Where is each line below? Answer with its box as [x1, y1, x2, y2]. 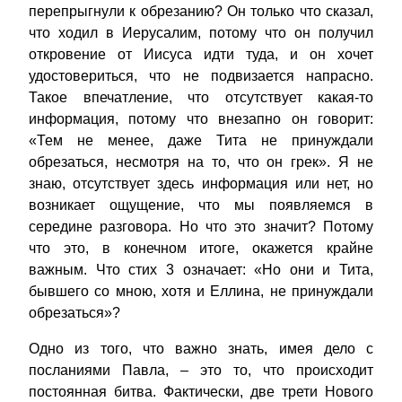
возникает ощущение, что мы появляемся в [29, 197, 373, 214]
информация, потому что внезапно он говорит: [29, 111, 373, 127]
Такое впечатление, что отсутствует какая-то [29, 90, 373, 106]
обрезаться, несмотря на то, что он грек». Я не [29, 154, 373, 170]
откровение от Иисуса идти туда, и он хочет [29, 47, 373, 63]
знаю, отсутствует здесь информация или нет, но [29, 176, 373, 192]
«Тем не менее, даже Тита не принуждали [29, 133, 373, 149]
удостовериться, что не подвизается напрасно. [29, 68, 373, 84]
